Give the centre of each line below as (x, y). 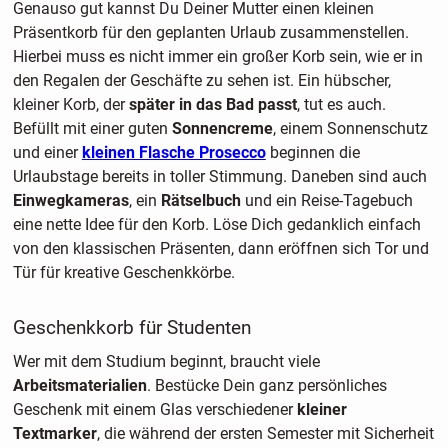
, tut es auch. (341, 105)
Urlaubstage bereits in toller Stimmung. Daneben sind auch (219, 177)
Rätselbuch (202, 201)
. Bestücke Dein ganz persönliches (266, 386)
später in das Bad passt (212, 105)
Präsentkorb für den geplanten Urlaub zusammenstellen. (210, 33)
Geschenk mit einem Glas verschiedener (154, 410)
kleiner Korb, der (70, 105)
